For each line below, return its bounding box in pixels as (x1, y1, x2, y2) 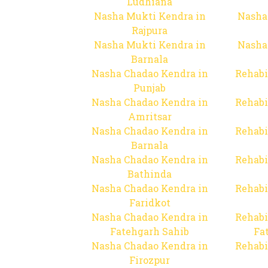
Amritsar (127, 110, 172, 123)
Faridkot (129, 196, 170, 209)
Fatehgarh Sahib (110, 225, 189, 237)
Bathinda (127, 167, 172, 180)
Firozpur (129, 254, 170, 266)
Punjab (133, 81, 166, 94)
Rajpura (132, 24, 167, 36)
